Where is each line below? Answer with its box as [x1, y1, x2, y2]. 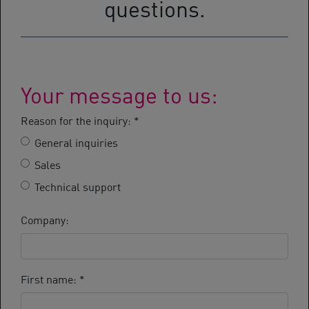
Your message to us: [21, 77, 218, 108]
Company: [21, 211, 69, 227]
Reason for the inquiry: [21, 112, 134, 128]
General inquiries [34, 134, 118, 150]
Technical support [34, 178, 121, 194]
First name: [21, 270, 79, 286]
